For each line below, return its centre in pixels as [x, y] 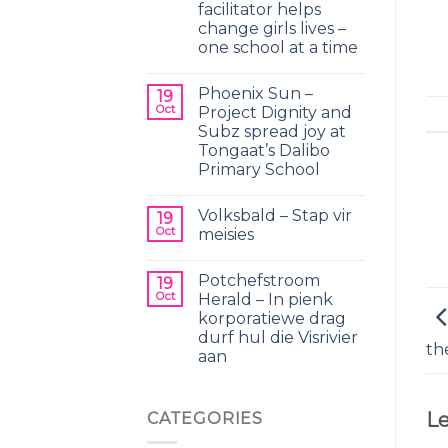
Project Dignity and [275, 112]
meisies [226, 234]
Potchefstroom [259, 280]
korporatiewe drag [272, 318]
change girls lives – [272, 28]
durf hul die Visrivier [278, 337]
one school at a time [278, 47]
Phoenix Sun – [255, 93]
